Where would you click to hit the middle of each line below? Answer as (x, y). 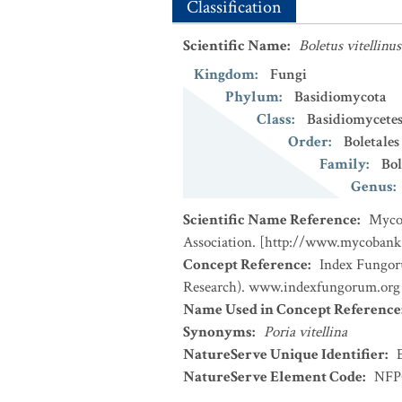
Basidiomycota (341, 97)
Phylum (252, 97)
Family (343, 164)
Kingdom (224, 74)
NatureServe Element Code (273, 377)
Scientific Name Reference (270, 220)
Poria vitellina (306, 332)
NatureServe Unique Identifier (284, 354)
